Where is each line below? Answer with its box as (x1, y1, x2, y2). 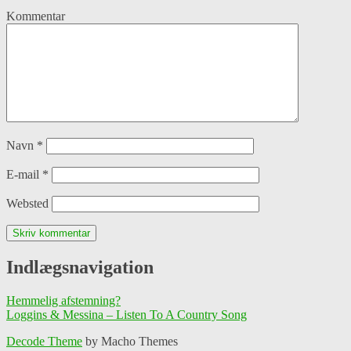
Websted (6, 197, 49, 211)
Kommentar (6, 9, 65, 24)
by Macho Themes (82, 334, 178, 348)
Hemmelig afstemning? (6, 293, 121, 307)
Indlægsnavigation (6, 256, 154, 277)
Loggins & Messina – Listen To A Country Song (6, 307, 247, 321)
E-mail (6, 168, 42, 182)
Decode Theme (6, 334, 82, 348)
